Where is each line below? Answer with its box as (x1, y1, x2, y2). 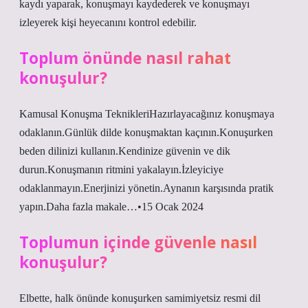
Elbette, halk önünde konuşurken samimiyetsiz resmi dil (19, 292, 261, 304)
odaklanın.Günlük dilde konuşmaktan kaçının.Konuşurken (19, 126, 273, 138)
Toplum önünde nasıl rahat (19, 47, 231, 69)
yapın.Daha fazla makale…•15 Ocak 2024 (19, 201, 203, 212)
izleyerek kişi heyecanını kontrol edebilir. (19, 16, 197, 28)
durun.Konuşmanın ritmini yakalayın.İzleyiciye (19, 164, 223, 175)
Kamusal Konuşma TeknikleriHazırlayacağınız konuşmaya (19, 108, 274, 120)
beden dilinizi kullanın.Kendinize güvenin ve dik (19, 145, 230, 157)
